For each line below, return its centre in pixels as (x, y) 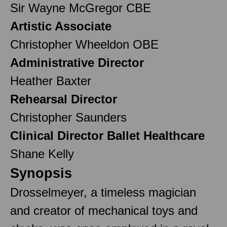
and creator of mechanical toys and (104, 210)
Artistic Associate (61, 26)
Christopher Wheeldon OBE (84, 44)
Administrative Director (77, 62)
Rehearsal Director (64, 99)
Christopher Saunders (68, 117)
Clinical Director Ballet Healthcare (107, 135)
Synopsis (41, 173)
